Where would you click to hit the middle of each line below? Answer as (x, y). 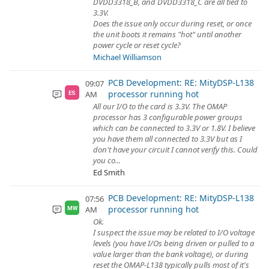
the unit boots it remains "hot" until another (167, 34)
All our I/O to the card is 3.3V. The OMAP (160, 106)
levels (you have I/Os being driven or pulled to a (174, 243)
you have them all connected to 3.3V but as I (168, 139)
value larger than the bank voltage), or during (171, 254)
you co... (107, 160)
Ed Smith (109, 172)
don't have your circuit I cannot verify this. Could (175, 150)
